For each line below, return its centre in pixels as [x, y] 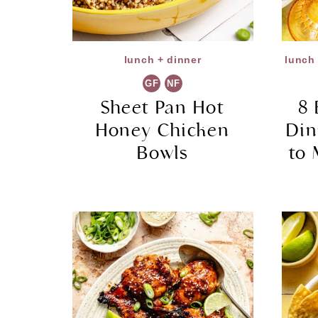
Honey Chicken [163, 131]
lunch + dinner [163, 60]
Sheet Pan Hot [163, 108]
